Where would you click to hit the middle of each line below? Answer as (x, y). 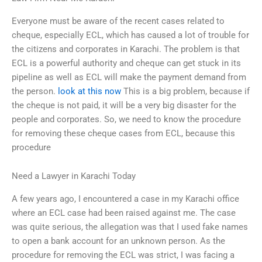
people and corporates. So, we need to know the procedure (126, 119)
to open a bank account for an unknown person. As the (118, 241)
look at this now (89, 91)
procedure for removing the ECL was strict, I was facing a (123, 255)
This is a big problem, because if (185, 91)
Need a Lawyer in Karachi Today (74, 176)
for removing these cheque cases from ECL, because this (123, 133)
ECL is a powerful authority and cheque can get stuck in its (126, 63)
